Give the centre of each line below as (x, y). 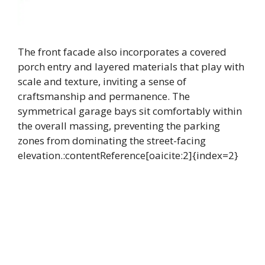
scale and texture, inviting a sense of (102, 81)
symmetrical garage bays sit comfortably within (130, 111)
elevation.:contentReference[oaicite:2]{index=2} (128, 155)
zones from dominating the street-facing (112, 140)
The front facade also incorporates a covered (122, 51)
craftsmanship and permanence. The (104, 96)
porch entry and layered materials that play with (131, 66)
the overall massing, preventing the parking (119, 125)
